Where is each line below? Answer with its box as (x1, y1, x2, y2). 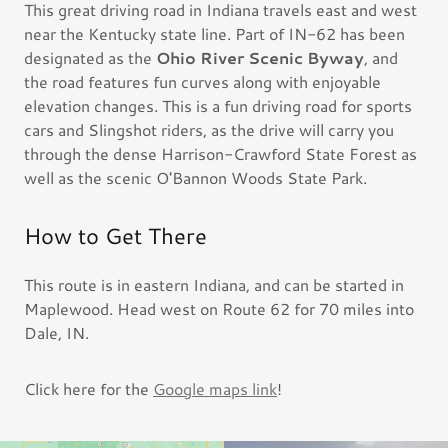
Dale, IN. (24, 321, 89, 344)
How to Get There (24, 220, 207, 251)
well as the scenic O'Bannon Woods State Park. (24, 166, 371, 189)
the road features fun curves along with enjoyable (24, 70, 381, 93)
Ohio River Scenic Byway (156, 46, 364, 69)
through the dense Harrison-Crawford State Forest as (24, 142, 417, 165)
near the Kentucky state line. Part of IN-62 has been (24, 22, 405, 45)
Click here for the (24, 377, 153, 400)
